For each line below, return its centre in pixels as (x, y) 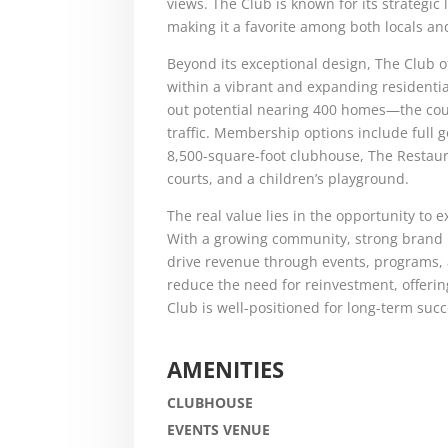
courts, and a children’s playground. (287, 178)
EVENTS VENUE (218, 429)
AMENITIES (225, 368)
